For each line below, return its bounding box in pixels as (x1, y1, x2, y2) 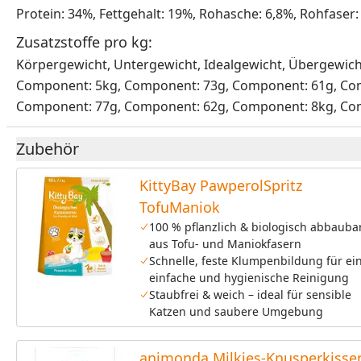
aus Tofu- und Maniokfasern (149, 236, 301, 251)
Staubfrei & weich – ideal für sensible (149, 287, 351, 302)
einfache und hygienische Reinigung (149, 270, 349, 285)
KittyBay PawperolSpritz (139, 176, 302, 195)
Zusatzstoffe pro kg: (16, 32, 152, 52)
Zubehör (16, 138, 79, 160)
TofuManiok (139, 197, 220, 217)
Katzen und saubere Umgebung (149, 304, 323, 319)
